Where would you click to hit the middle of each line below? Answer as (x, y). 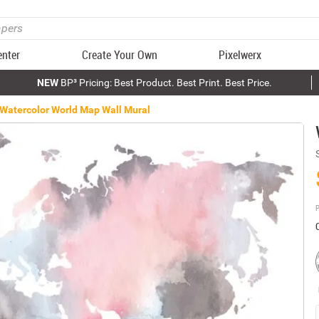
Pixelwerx (240, 55)
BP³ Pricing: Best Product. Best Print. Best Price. (165, 83)
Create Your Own (119, 55)
